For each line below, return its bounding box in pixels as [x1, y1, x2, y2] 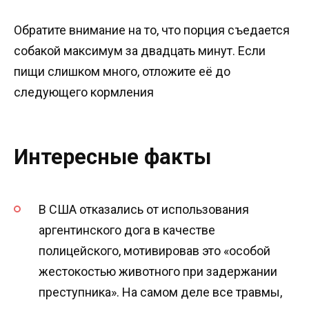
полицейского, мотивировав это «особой [39, 243, 270, 259]
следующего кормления [14, 84, 154, 99]
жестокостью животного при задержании [39, 264, 277, 279]
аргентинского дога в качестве [39, 223, 215, 238]
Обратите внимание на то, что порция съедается [14, 22, 290, 37]
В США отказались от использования [39, 202, 249, 217]
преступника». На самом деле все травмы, [39, 285, 282, 300]
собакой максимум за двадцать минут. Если [14, 43, 266, 58]
